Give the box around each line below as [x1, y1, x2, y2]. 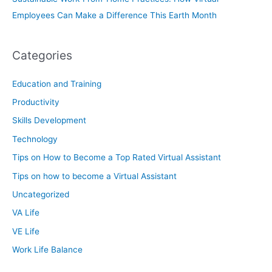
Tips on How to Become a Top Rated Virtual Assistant [12, 152, 221, 163]
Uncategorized [12, 189, 69, 200]
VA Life [12, 208, 39, 218]
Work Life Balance [12, 245, 83, 255]
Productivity [12, 97, 59, 107]
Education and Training [12, 78, 101, 89]
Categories [12, 48, 72, 63]
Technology [12, 134, 58, 144]
